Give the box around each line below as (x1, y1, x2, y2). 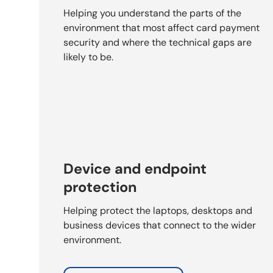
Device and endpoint (63, 159, 207, 178)
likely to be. (63, 50, 113, 63)
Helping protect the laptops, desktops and (63, 204, 252, 217)
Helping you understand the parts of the (63, 6, 241, 19)
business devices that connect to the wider (63, 218, 256, 232)
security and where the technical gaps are (63, 35, 252, 49)
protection (63, 177, 136, 196)
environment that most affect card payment (63, 21, 260, 34)
